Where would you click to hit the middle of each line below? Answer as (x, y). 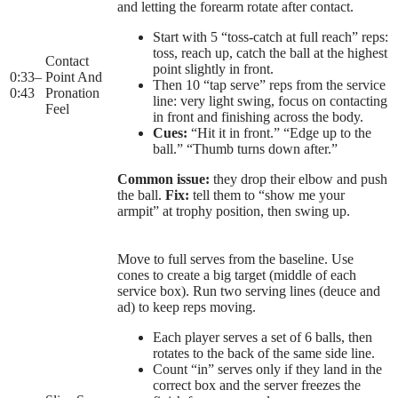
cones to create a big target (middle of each (237, 275)
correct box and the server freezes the (257, 386)
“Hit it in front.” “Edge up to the (279, 133)
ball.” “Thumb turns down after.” (245, 149)
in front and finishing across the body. (258, 117)
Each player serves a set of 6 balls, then (263, 338)
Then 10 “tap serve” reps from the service (269, 85)
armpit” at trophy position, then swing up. (234, 211)
